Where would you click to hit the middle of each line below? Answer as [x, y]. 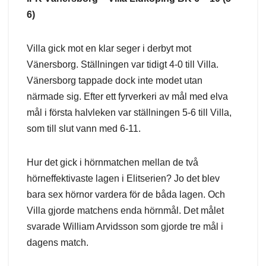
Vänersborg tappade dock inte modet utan [115, 81]
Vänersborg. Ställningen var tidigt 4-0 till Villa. [123, 65]
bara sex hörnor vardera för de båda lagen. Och [126, 195]
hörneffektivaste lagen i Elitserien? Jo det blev [123, 179]
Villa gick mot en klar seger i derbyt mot [109, 49]
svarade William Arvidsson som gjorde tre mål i [125, 227]
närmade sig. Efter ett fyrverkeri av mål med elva [127, 97]
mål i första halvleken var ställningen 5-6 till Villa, [129, 113]
